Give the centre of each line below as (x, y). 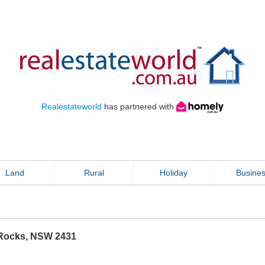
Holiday (173, 173)
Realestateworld (72, 106)
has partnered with (139, 106)
